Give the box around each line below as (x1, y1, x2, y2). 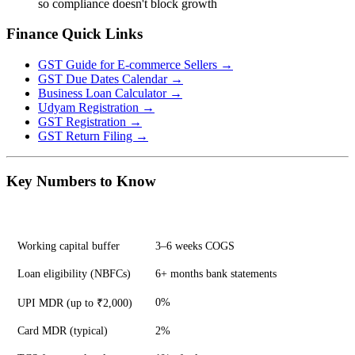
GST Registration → (38, 115, 142, 128)
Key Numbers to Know (6, 172, 156, 189)
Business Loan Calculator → (38, 86, 182, 100)
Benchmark (155, 212, 212, 225)
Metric (17, 212, 50, 225)
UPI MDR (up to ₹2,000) (17, 296, 133, 310)
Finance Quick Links (6, 25, 143, 43)
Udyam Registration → (38, 101, 155, 114)
